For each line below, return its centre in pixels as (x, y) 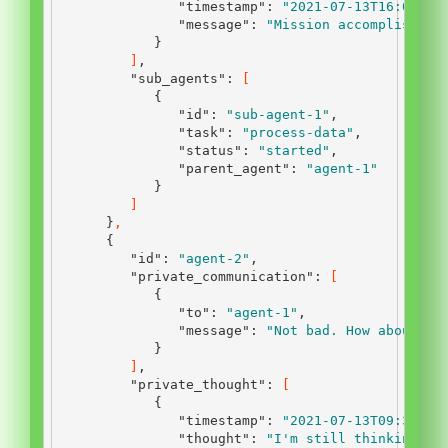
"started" (294, 150)
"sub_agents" (178, 78)
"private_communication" (222, 276)
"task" (202, 132)
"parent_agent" (234, 168)
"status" (210, 150)
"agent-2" (214, 258)
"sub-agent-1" (278, 114)
